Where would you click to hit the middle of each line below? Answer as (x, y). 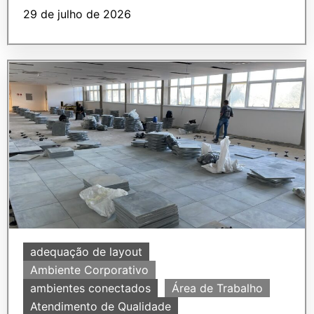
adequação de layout (86, 251)
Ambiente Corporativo (89, 269)
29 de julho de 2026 (77, 14)
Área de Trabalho (217, 288)
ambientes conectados (90, 288)
